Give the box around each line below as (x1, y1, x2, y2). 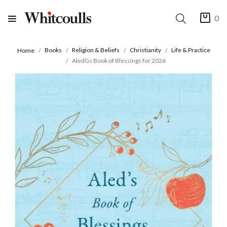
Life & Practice (171, 46, 210, 54)
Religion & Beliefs (71, 46, 120, 54)
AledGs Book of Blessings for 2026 (71, 56, 166, 64)
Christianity (129, 46, 161, 54)
